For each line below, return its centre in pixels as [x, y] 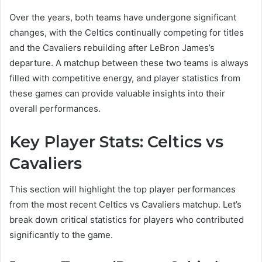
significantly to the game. [61, 235]
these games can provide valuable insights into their [117, 93]
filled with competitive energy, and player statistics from [125, 78]
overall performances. [55, 108]
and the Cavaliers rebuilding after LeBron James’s [112, 47]
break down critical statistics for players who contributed [127, 220]
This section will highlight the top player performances [123, 189]
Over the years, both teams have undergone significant [123, 17]
